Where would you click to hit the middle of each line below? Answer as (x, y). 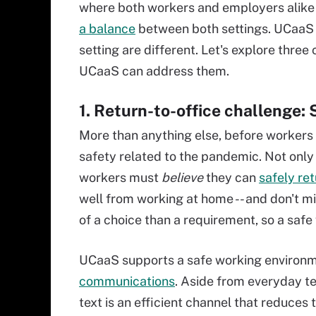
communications (127, 281)
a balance (107, 29)
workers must (120, 177)
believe (182, 177)
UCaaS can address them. (154, 71)
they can (231, 177)
